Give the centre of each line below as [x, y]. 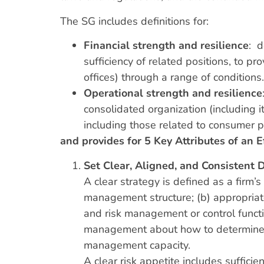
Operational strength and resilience [173, 93]
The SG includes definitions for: [134, 21]
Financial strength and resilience [166, 46]
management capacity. [137, 245]
